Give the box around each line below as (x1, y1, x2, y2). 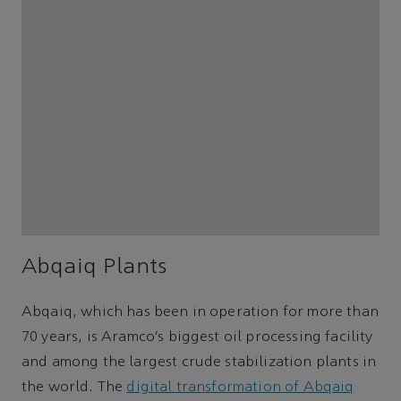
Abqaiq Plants (21, 256, 167, 278)
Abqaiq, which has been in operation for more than (21, 304, 379, 320)
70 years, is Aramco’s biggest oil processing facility (21, 329, 373, 345)
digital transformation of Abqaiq (126, 380, 354, 395)
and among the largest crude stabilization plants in (21, 354, 377, 370)
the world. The (21, 380, 127, 395)
